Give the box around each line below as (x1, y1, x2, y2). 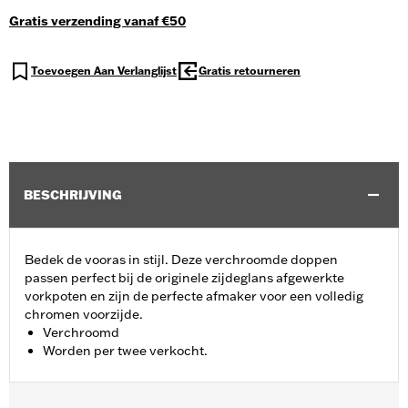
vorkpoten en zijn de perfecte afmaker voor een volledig (25, 288, 363, 305)
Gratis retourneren (199, 64, 301, 78)
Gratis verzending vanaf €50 (9, 13, 186, 30)
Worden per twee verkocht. (43, 342, 208, 360)
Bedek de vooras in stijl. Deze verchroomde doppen (25, 251, 338, 269)
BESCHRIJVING (24, 187, 122, 204)
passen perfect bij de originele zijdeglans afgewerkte (25, 270, 344, 287)
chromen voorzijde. (25, 306, 143, 323)
